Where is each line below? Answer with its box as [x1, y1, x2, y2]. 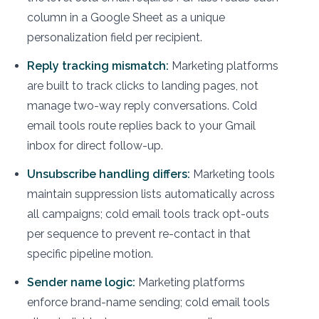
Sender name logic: [27, 275, 135, 289]
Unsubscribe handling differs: [27, 167, 190, 181]
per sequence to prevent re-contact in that [27, 226, 251, 241]
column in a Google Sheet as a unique [27, 10, 225, 24]
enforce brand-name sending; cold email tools [27, 295, 270, 309]
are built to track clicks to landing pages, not [27, 78, 258, 93]
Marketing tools [190, 167, 275, 181]
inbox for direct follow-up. [27, 138, 163, 152]
